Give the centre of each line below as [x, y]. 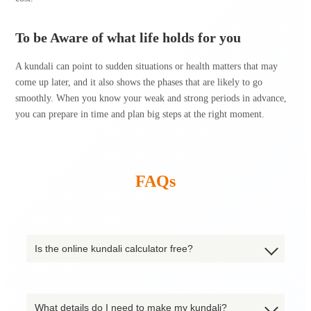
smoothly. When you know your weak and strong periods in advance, [151, 98]
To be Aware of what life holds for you [128, 37]
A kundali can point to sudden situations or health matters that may [146, 66]
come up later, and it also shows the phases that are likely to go [139, 82]
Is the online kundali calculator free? [114, 248]
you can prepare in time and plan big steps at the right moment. [140, 114]
